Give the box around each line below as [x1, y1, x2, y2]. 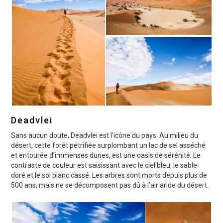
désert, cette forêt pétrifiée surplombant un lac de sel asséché [11, 141, 206, 150]
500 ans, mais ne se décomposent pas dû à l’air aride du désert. [11, 181, 209, 190]
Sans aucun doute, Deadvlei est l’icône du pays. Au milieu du [11, 131, 199, 140]
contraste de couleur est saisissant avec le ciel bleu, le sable [11, 161, 198, 170]
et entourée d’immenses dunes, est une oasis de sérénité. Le [11, 151, 201, 160]
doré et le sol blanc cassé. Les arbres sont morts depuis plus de [11, 171, 208, 180]
